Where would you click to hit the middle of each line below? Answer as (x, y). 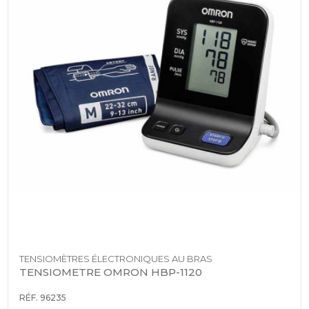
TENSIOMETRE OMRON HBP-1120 (111, 272)
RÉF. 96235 (43, 298)
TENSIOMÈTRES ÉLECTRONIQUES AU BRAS (116, 259)
